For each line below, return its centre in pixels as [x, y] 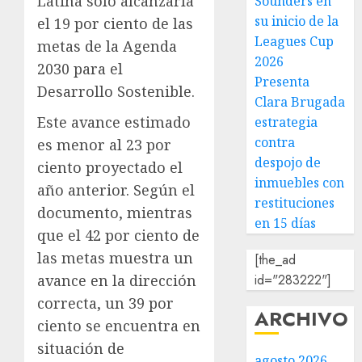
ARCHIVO [302, 319]
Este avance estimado [114, 122]
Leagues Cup [295, 41]
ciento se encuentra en [119, 326]
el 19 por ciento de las [115, 23]
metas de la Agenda [107, 46]
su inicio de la [297, 21]
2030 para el [80, 69]
